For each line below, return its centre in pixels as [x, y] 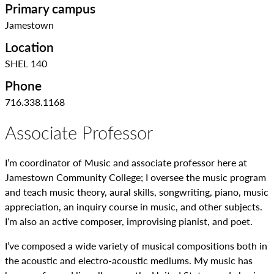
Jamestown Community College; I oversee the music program [135, 177]
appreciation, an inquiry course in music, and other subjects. [134, 206]
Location [29, 47]
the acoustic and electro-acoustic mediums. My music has [129, 260]
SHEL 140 [26, 63]
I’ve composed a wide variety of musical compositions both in [136, 246]
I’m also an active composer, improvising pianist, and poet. [129, 221]
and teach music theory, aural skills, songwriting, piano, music [137, 192]
